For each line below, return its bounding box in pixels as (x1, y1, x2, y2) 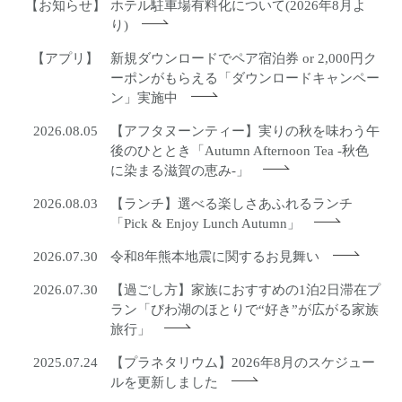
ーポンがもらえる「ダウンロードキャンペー (110, 71, 380, 86)
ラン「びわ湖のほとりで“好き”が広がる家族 (110, 302, 380, 318)
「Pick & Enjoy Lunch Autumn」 (110, 216, 301, 232)
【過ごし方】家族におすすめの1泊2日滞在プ (110, 283, 381, 298)
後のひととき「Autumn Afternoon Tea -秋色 (110, 144, 370, 159)
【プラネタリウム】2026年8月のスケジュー (110, 355, 376, 371)
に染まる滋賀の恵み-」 (110, 163, 250, 179)
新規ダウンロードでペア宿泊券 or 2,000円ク (110, 51, 378, 66)
